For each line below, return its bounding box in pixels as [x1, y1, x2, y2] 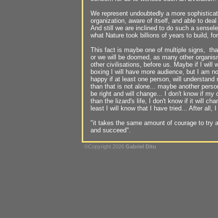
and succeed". [91, 127, 131, 134]
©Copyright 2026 [84, 144, 126, 149]
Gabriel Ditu [126, 144, 156, 149]
